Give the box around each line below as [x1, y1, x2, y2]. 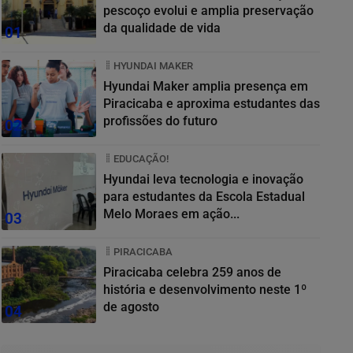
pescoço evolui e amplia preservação [103, 2, 314, 18]
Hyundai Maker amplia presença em [103, 78, 308, 94]
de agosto [103, 299, 159, 314]
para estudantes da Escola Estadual [103, 188, 305, 204]
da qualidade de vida [103, 20, 221, 35]
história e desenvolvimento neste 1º [103, 281, 307, 297]
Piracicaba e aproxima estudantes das [103, 95, 166, 111]
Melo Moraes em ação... [103, 206, 240, 221]
